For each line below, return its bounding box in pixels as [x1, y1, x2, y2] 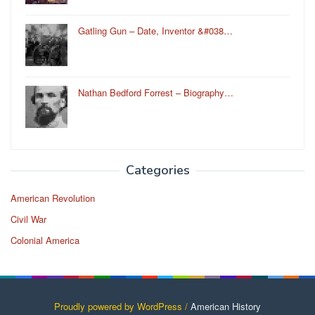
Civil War [11, 212, 46, 226]
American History [191, 299, 261, 313]
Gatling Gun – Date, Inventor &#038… [78, 23, 233, 37]
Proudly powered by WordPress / [54, 299, 191, 313]
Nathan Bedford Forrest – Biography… [78, 85, 233, 99]
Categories [125, 161, 190, 179]
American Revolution [11, 191, 95, 205]
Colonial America [11, 233, 79, 247]
